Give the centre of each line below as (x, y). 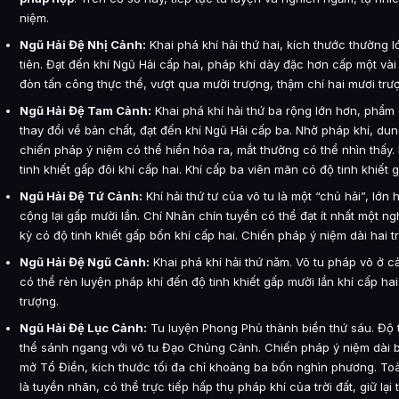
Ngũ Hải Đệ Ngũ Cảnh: (85, 261)
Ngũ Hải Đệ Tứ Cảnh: (81, 195)
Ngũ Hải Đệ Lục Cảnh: (83, 327)
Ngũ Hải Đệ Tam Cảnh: (85, 110)
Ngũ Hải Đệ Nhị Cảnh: (83, 44)
